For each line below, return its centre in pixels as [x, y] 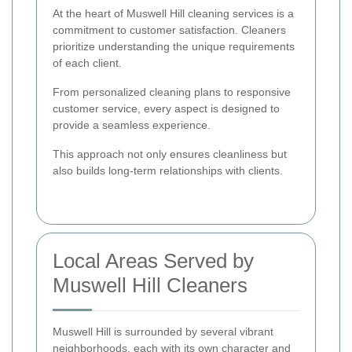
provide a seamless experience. [132, 125]
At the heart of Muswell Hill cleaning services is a [173, 13]
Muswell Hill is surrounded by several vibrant [163, 331]
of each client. [87, 62]
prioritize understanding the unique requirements [174, 46]
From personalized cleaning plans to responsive [172, 92]
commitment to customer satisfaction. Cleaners [169, 29]
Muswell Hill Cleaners [150, 285]
